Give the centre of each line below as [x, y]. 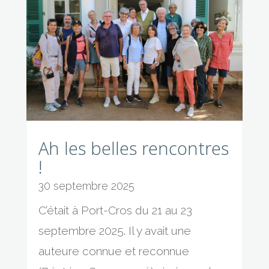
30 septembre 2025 [86, 186]
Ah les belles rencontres [133, 148]
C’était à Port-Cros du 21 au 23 [115, 210]
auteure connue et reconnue [113, 251]
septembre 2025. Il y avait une [114, 231]
